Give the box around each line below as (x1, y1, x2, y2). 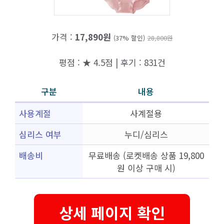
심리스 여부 (19, 128, 61, 140)
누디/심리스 (124, 128, 168, 140)
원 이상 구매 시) (116, 161, 175, 174)
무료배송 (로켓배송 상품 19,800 (88, 149, 204, 161)
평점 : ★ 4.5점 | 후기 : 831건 (58, 55, 165, 68)
